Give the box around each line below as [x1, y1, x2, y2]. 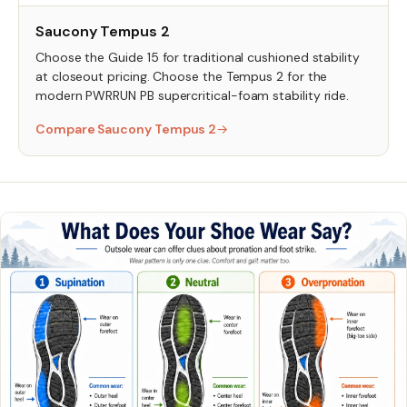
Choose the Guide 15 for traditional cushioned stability [35, 48, 360, 65]
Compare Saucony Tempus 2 [35, 120, 217, 137]
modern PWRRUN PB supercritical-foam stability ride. [35, 86, 350, 104]
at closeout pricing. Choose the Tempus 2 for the [35, 67, 328, 84]
